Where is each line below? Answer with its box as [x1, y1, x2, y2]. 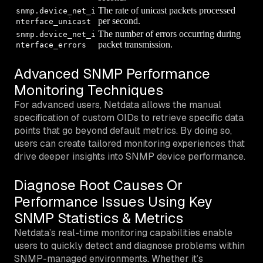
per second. [98, 15, 140, 26]
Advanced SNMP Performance [14, 64, 210, 83]
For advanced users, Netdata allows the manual [14, 98, 221, 111]
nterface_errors [16, 40, 86, 49]
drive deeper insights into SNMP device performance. [14, 150, 245, 163]
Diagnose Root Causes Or [14, 176, 183, 194]
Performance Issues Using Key [14, 192, 213, 211]
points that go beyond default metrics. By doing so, [14, 124, 232, 137]
